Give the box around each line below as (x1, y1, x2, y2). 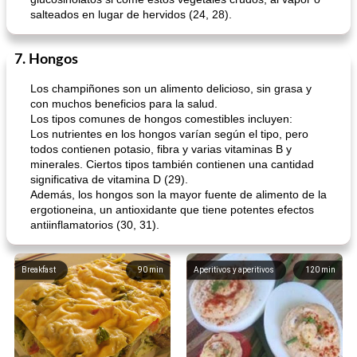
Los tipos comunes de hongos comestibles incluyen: (30, 112, 292, 125)
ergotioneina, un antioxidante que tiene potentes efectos (30, 203, 314, 216)
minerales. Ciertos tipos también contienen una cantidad (30, 158, 314, 171)
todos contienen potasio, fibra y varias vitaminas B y (30, 143, 292, 155)
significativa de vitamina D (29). (30, 173, 188, 186)
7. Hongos (14, 53, 78, 67)
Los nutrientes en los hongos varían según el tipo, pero (30, 127, 308, 140)
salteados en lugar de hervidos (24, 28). (30, 8, 232, 21)
